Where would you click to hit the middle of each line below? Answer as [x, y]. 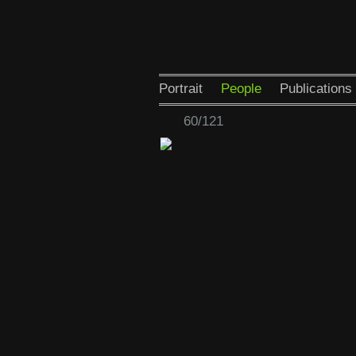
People [241, 89]
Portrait [180, 89]
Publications [315, 89]
